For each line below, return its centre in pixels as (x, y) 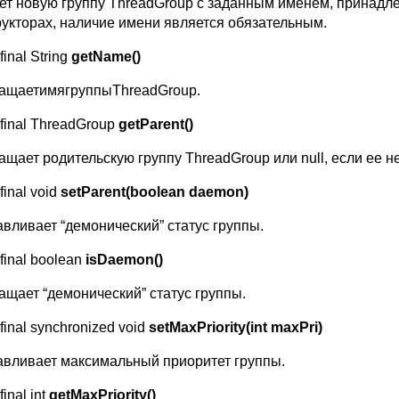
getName (102, 56)
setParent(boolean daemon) (155, 191)
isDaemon (120, 259)
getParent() (156, 124)
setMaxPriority (197, 327)
